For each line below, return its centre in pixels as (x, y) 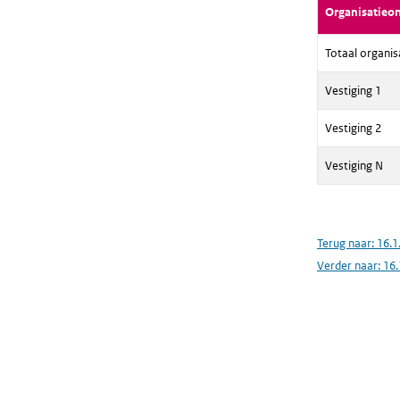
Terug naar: (346, 244)
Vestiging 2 (353, 129)
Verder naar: (350, 266)
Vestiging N (354, 166)
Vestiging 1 (353, 91)
